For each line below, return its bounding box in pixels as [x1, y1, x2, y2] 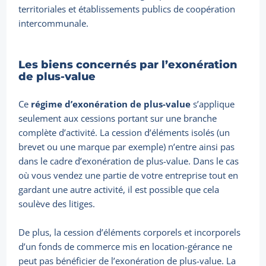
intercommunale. [18, 17, 89, 30]
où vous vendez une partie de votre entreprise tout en [18, 169, 239, 182]
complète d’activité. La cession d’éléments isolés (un [18, 126, 230, 139]
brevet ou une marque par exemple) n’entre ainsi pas [18, 141, 235, 153]
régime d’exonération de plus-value [31, 98, 191, 110]
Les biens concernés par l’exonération [18, 58, 238, 72]
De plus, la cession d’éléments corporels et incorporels [18, 226, 241, 239]
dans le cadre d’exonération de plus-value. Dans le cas [18, 155, 239, 167]
